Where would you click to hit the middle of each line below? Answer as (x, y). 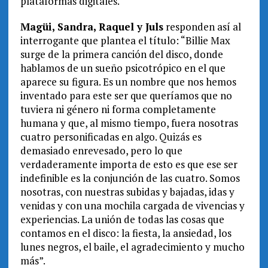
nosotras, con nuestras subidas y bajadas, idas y (127, 192)
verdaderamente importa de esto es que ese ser (129, 165)
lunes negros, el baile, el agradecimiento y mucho (132, 247)
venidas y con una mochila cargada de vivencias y (132, 206)
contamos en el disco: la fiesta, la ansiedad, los (126, 233)
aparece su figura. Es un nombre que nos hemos (128, 82)
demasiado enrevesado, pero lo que (101, 151)
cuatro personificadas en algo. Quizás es (111, 137)
